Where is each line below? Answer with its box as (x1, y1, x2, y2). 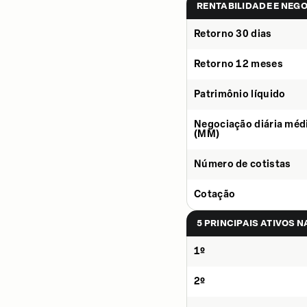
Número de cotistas (194, 158, 291, 170)
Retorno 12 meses (194, 58, 283, 70)
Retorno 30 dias (194, 28, 272, 40)
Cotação (194, 188, 236, 200)
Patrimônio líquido (194, 88, 286, 100)
